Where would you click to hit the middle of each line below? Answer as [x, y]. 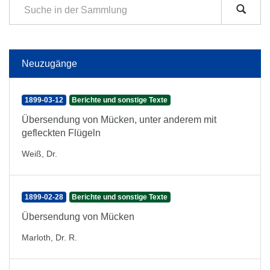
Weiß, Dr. [39, 154]
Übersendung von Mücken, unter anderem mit [119, 120]
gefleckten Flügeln [61, 133]
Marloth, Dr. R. [49, 237]
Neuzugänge [49, 64]
